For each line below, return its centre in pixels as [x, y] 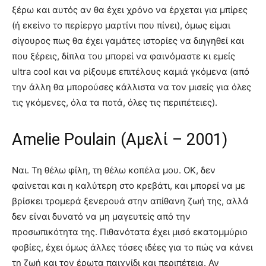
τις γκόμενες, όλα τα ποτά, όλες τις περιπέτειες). [115, 102]
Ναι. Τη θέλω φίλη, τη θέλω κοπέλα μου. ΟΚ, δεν [114, 170]
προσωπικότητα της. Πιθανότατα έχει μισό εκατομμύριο [130, 232]
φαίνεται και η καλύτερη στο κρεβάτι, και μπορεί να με [129, 185]
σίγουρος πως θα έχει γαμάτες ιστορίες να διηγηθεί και [128, 40]
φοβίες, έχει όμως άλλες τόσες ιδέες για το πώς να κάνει [132, 247]
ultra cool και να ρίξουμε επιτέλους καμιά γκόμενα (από [131, 71]
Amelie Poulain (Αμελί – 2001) [120, 139]
